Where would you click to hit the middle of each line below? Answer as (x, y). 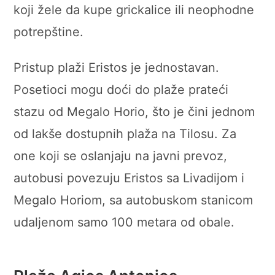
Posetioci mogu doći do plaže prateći (121, 89)
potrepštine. (49, 32)
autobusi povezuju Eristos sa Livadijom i (129, 178)
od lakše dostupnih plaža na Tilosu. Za (125, 134)
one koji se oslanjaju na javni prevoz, (121, 156)
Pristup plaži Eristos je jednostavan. (117, 67)
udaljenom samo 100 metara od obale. (124, 222)
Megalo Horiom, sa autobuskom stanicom (134, 200)
